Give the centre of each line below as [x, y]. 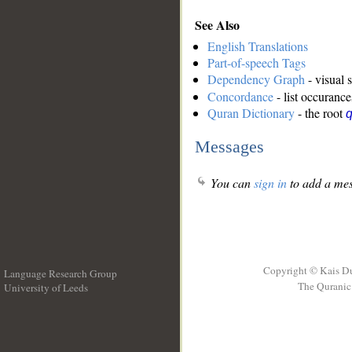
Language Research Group [60, 273]
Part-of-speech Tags [257, 63]
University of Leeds [46, 288]
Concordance [240, 97]
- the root [320, 113]
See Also [217, 24]
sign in [270, 183]
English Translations [258, 46]
